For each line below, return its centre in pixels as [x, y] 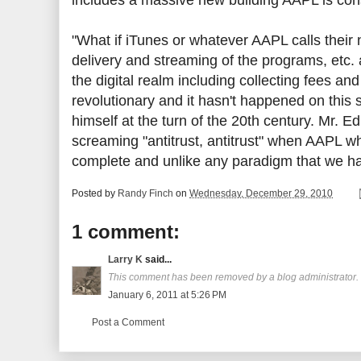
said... [157, 259]
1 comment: [126, 232]
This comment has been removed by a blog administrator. [233, 277]
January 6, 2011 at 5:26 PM [167, 295]
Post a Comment [128, 322]
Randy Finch [145, 193]
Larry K [125, 259]
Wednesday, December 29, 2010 [261, 193]
